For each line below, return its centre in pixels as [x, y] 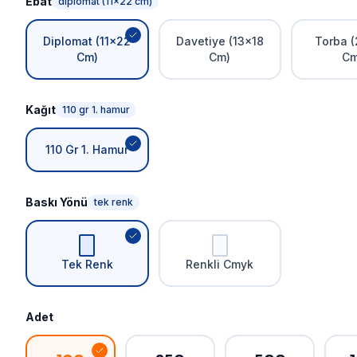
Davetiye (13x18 [220, 41]
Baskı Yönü [57, 202]
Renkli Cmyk [220, 264]
